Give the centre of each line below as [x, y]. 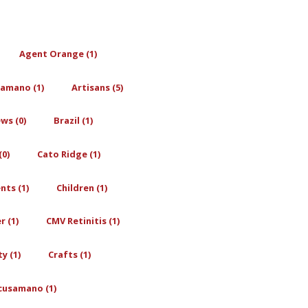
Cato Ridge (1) [69, 154]
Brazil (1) [74, 121]
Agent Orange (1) [58, 53]
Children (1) [82, 187]
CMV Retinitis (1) [83, 221]
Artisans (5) [98, 87]
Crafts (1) [70, 254]
